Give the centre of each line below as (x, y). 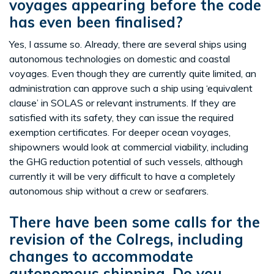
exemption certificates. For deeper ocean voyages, (120, 132)
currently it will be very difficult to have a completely (122, 176)
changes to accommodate (101, 257)
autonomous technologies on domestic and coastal (120, 59)
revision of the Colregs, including (126, 239)
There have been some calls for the (135, 222)
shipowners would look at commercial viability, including (129, 147)
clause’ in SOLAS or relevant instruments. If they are (123, 103)
